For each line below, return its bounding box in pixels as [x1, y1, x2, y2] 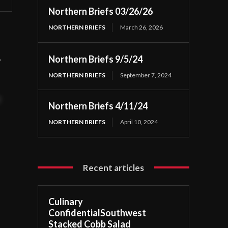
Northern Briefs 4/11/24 [48, 100, 148, 111]
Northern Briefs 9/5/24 [48, 53, 143, 65]
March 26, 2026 [120, 23, 163, 31]
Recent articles [83, 162, 145, 173]
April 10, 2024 [120, 118, 158, 126]
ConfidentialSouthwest [48, 207, 147, 218]
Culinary [48, 195, 83, 207]
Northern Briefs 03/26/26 [48, 5, 153, 17]
